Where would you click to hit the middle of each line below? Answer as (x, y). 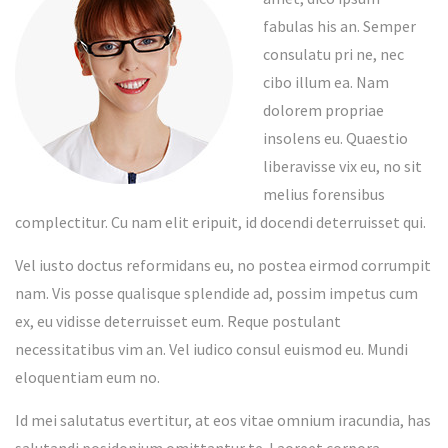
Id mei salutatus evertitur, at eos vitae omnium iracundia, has (223, 420)
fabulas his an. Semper (339, 26)
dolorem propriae (323, 110)
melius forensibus (324, 194)
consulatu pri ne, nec (333, 54)
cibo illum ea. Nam (326, 82)
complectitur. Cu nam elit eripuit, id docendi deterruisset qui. (220, 222)
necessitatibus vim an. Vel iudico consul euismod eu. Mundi (211, 349)
